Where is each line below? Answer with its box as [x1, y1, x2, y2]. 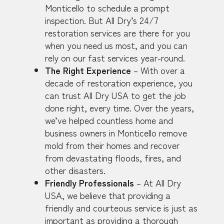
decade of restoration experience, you [45, 76, 192, 89]
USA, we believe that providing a [45, 188, 170, 202]
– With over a [131, 63, 185, 77]
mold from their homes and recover [45, 138, 179, 152]
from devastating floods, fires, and [45, 151, 181, 164]
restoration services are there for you [45, 26, 190, 39]
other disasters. [45, 163, 105, 177]
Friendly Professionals [45, 176, 134, 189]
